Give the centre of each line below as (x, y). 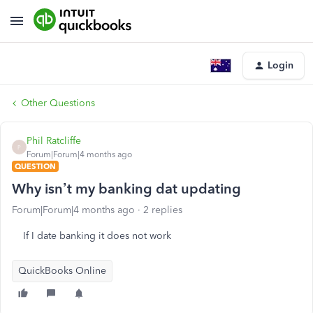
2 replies (163, 210)
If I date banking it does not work (97, 236)
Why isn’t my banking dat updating (126, 189)
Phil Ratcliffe (54, 141)
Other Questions (58, 103)
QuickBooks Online (62, 271)
